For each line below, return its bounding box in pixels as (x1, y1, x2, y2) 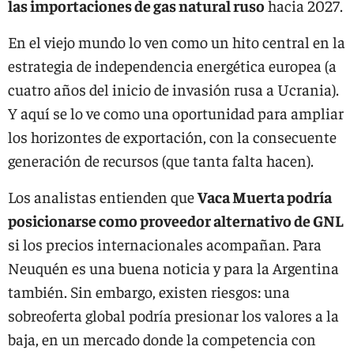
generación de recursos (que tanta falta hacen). (8, 150, 314, 170)
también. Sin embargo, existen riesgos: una (8, 281, 290, 301)
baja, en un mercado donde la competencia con (8, 329, 316, 348)
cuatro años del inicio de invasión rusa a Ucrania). (8, 79, 339, 99)
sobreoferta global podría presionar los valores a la (8, 305, 339, 325)
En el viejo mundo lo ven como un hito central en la (8, 32, 345, 51)
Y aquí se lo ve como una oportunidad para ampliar (8, 103, 344, 122)
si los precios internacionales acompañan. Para (8, 234, 322, 254)
